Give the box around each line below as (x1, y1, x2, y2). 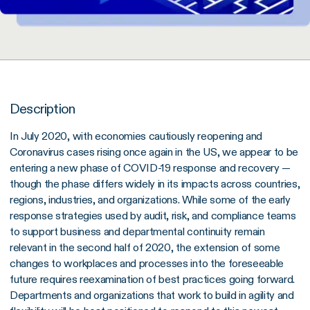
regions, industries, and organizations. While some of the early (10, 193, 291, 207)
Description (10, 100, 75, 118)
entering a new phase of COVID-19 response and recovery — (10, 161, 291, 175)
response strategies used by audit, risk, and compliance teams (10, 209, 296, 223)
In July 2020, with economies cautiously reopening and (10, 129, 263, 143)
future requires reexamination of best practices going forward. (10, 273, 295, 286)
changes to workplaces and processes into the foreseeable (10, 257, 284, 271)
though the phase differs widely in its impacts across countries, (10, 177, 300, 191)
